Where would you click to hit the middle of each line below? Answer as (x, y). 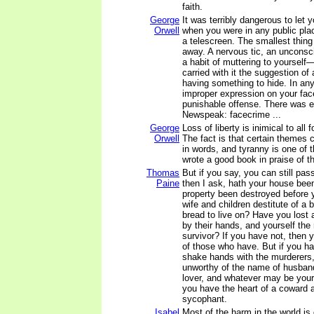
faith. (192, 7)
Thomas (163, 173)
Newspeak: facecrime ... (232, 115)
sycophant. (205, 299)
